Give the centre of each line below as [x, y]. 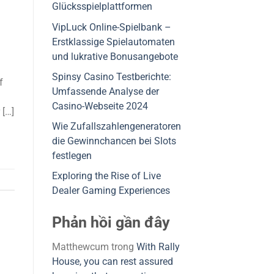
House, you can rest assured [112, 262]
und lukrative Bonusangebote [115, 57]
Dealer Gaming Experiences [111, 191]
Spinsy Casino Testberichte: [111, 77]
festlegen [72, 156]
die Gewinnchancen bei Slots [114, 142]
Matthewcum [80, 247]
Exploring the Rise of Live [106, 176]
